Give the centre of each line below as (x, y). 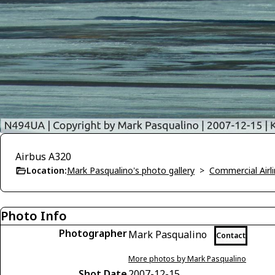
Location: (47, 171)
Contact (231, 236)
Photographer (93, 234)
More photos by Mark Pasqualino (187, 259)
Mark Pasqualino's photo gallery (131, 171)
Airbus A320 (43, 157)
